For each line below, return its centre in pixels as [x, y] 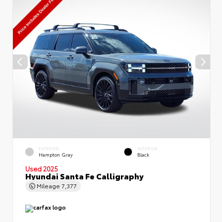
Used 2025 [42, 168]
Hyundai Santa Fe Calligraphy [84, 175]
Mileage [48, 185]
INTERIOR [147, 149]
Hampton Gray [56, 155]
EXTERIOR [49, 149]
